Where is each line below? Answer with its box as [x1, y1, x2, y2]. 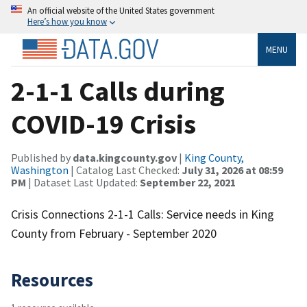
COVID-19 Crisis [11, 106, 196, 141]
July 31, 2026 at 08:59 [182, 162, 283, 177]
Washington [11, 162, 69, 177]
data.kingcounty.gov [73, 150, 177, 164]
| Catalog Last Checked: [69, 162, 182, 177]
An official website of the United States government [27, 5, 214, 16]
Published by [11, 150, 73, 164]
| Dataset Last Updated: [26, 175, 140, 189]
